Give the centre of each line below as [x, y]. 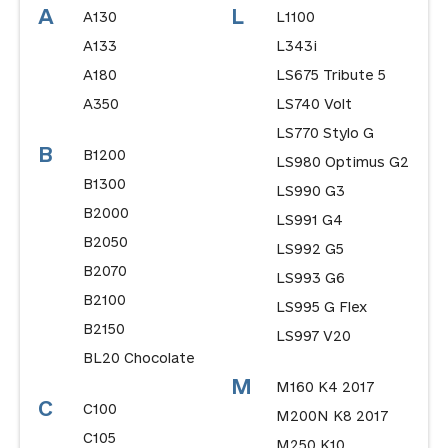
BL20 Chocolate [138, 358]
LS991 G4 [309, 220]
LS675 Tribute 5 [330, 75]
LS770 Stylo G [324, 133]
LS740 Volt [313, 104]
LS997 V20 [313, 336]
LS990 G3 [310, 191]
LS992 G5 [309, 249]
